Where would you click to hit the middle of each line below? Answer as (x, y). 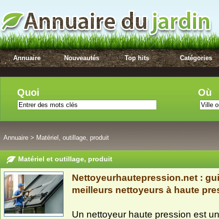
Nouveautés (82, 58)
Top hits (137, 58)
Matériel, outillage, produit (73, 138)
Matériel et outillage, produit (65, 159)
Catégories (196, 58)
